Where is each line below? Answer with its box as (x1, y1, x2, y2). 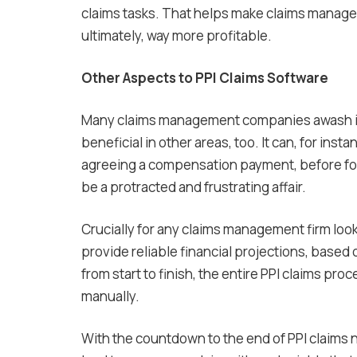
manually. (81, 287, 139, 306)
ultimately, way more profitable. (81, 26, 272, 45)
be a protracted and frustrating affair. (81, 178, 306, 197)
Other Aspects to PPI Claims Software (81, 69, 328, 88)
